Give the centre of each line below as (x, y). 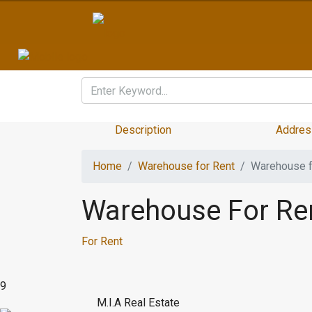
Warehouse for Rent (186, 166)
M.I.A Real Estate (138, 303)
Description (143, 130)
